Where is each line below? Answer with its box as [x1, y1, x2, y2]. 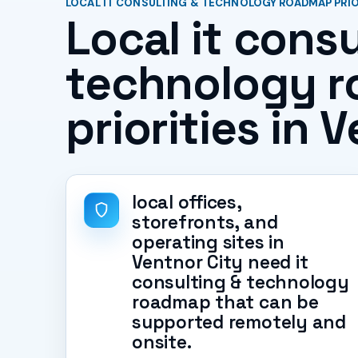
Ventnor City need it [132, 250, 308, 274]
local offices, [132, 190, 241, 214]
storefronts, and [132, 210, 278, 234]
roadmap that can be [132, 290, 319, 314]
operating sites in [132, 230, 284, 254]
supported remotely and [132, 310, 346, 334]
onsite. [132, 330, 192, 354]
